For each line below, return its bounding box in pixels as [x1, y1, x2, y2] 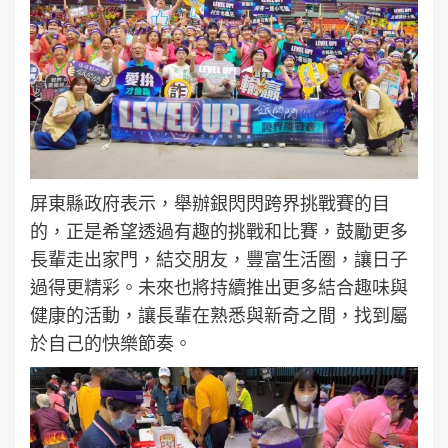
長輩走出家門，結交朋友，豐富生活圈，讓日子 [30, 248, 408, 271]
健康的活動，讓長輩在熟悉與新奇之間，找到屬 [30, 304, 408, 327]
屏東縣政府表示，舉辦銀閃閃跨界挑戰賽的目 [30, 192, 390, 215]
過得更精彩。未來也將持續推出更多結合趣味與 [30, 276, 408, 299]
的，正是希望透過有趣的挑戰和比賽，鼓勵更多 [30, 220, 408, 243]
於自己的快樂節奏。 [30, 332, 192, 355]
